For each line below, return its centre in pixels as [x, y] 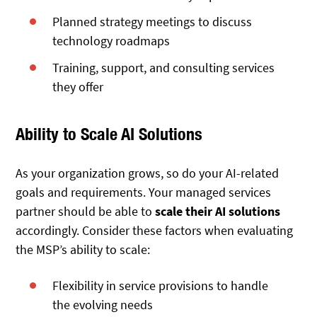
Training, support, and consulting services [164, 67]
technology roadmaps [111, 40]
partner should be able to [86, 212]
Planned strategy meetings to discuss [152, 21]
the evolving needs [103, 304]
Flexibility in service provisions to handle [161, 285]
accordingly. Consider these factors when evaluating [155, 231]
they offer [78, 86]
